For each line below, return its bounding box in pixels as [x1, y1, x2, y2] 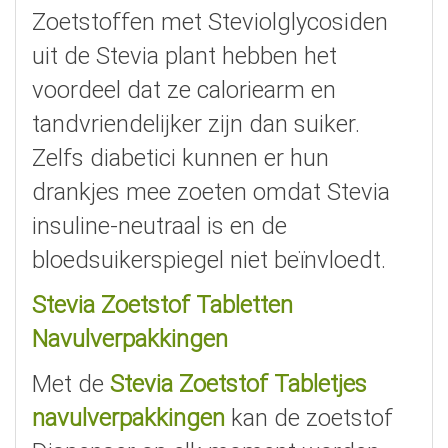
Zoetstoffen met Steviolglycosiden [32, 8, 388, 37]
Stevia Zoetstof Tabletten [32, 291, 293, 320]
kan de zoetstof [225, 404, 393, 433]
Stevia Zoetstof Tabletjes [110, 370, 367, 399]
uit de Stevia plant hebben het [32, 42, 337, 71]
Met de [32, 370, 110, 399]
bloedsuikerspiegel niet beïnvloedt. [32, 246, 386, 275]
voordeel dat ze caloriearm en [32, 76, 336, 105]
